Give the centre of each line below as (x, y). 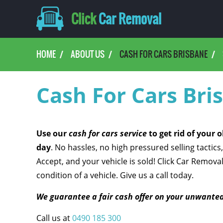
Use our (52, 133)
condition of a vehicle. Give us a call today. (115, 175)
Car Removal (128, 19)
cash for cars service (108, 133)
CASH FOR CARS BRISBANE (163, 54)
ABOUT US (87, 54)
